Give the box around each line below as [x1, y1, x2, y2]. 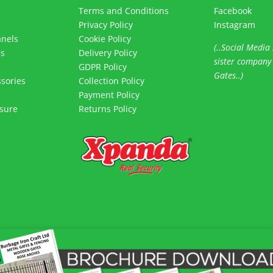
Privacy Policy [79, 18, 133, 30]
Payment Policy [79, 88, 140, 101]
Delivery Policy [79, 46, 138, 58]
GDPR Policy [79, 60, 127, 73]
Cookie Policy [79, 32, 132, 44]
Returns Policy [79, 102, 137, 115]
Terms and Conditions [79, 4, 169, 16]
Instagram [213, 18, 255, 30]
